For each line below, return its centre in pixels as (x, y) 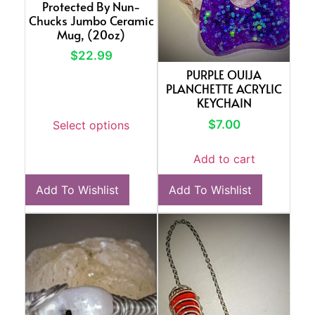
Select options (91, 125)
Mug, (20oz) (91, 34)
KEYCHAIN (224, 103)
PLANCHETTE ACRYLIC (224, 89)
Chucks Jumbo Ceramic (91, 20)
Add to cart (224, 159)
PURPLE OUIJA (224, 75)
